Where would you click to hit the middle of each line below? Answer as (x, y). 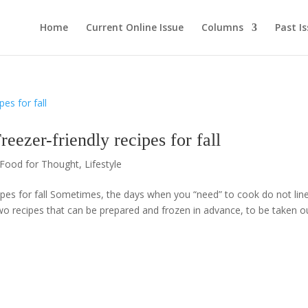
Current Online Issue (135, 27)
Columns (222, 27)
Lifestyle (103, 164)
